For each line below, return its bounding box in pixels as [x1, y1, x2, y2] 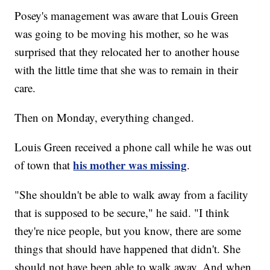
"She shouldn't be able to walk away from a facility [14, 187, 249, 202]
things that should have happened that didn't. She [14, 241, 241, 257]
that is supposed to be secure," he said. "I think [14, 205, 230, 221]
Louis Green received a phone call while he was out [14, 139, 252, 155]
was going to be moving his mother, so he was [14, 26, 229, 42]
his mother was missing [73, 157, 187, 174]
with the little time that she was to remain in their [14, 62, 239, 78]
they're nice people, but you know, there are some [14, 223, 242, 239]
